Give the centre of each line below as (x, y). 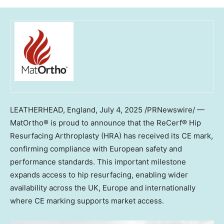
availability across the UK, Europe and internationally (103, 188)
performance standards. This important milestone (98, 162)
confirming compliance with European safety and (96, 149)
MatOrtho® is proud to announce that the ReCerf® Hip (105, 123)
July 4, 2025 (121, 110)
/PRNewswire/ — (173, 110)
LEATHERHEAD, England (53, 110)
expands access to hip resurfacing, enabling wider (99, 175)
